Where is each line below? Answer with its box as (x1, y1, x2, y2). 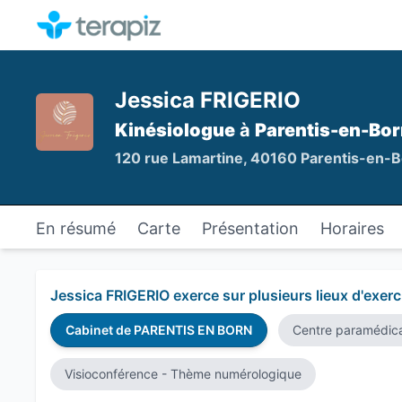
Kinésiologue (115, 119, 235, 141)
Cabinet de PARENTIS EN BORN (66, 322, 252, 337)
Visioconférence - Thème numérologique (65, 366, 301, 381)
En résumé (36, 219, 116, 238)
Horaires (320, 219, 384, 238)
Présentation (202, 219, 299, 238)
